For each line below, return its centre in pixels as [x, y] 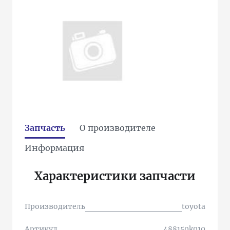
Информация [54, 148]
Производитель [55, 206]
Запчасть [45, 128]
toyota [194, 206]
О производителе [118, 128]
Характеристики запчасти [115, 176]
